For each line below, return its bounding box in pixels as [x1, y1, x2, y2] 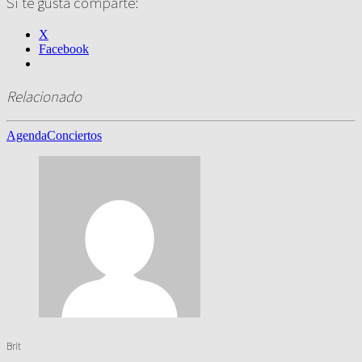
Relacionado [6, 86, 82, 106]
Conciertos [47, 128, 102, 143]
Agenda [6, 128, 47, 143]
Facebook [39, 41, 89, 56]
